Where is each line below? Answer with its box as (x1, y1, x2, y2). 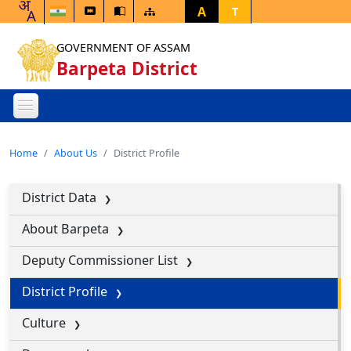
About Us (54, 146, 97, 160)
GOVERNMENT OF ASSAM (56, 40, 190, 55)
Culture (22, 314, 66, 331)
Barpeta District (56, 56, 197, 81)
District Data (22, 189, 96, 206)
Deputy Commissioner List (22, 251, 178, 269)
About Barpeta (22, 220, 109, 237)
